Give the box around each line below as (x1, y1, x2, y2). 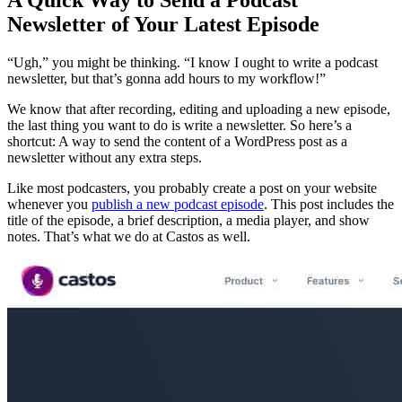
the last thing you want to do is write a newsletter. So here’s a (7, 117, 352, 133)
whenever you (7, 196, 92, 212)
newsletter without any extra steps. (7, 149, 205, 165)
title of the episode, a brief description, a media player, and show (7, 212, 370, 228)
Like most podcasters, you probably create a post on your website (7, 179, 377, 196)
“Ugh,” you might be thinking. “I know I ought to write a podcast (7, 54, 378, 70)
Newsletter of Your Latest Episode (7, 12, 319, 36)
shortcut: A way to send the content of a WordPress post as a (7, 133, 347, 149)
